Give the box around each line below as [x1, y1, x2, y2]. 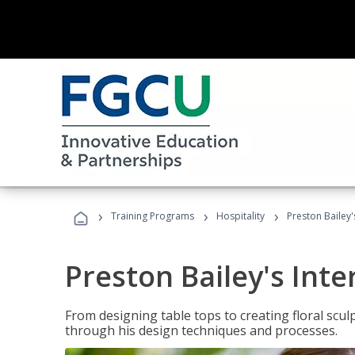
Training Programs [111, 209, 194, 223]
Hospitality [216, 209, 267, 223]
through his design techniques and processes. [65, 322, 338, 339]
